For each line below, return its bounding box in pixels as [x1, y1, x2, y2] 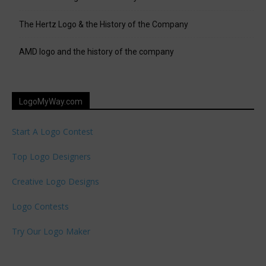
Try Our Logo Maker [12, 226, 90, 237]
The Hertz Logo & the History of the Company [19, 20, 188, 30]
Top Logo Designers [12, 151, 91, 163]
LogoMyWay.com [19, 97, 83, 107]
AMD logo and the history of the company [19, 47, 174, 57]
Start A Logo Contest [12, 126, 93, 138]
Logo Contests [12, 201, 69, 213]
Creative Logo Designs [12, 176, 99, 188]
